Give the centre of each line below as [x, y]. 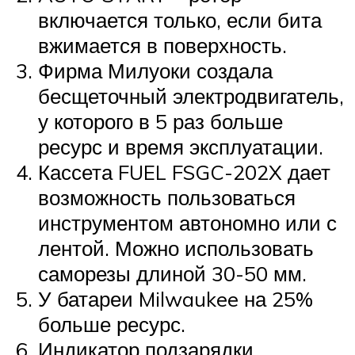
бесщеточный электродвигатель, [191, 95]
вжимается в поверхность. [162, 45]
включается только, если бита [180, 19]
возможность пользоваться [167, 197]
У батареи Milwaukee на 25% [176, 298]
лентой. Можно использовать [176, 248]
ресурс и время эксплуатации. [181, 146]
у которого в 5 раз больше [160, 121]
